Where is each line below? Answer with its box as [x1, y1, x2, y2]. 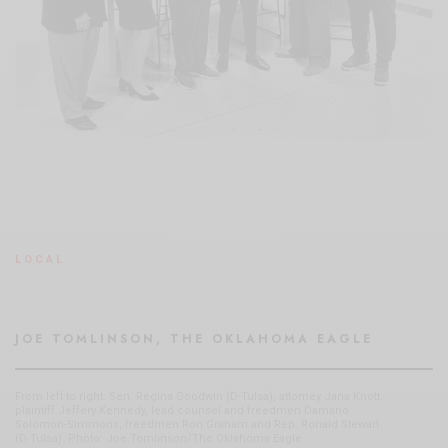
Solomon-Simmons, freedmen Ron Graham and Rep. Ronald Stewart [15, 417, 379, 431]
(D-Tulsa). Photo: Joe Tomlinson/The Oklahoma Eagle [15, 431, 302, 445]
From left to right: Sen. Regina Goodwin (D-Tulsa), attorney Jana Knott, [15, 389, 383, 403]
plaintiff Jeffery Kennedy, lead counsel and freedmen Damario [15, 403, 349, 417]
